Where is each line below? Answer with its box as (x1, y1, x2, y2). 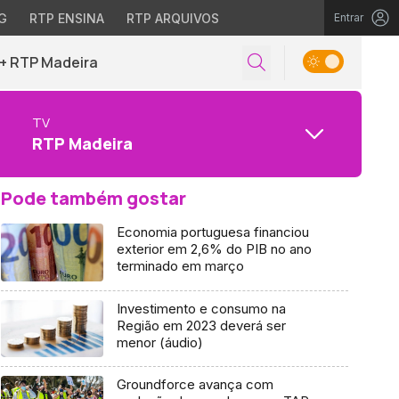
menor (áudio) (116, 333, 203, 351)
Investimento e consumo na (116, 299, 286, 317)
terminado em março (116, 257, 244, 274)
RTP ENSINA (28, 11, 104, 26)
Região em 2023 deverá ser (116, 316, 286, 334)
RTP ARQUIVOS (126, 11, 219, 26)
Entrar (334, 11, 363, 24)
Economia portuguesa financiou (116, 224, 309, 240)
